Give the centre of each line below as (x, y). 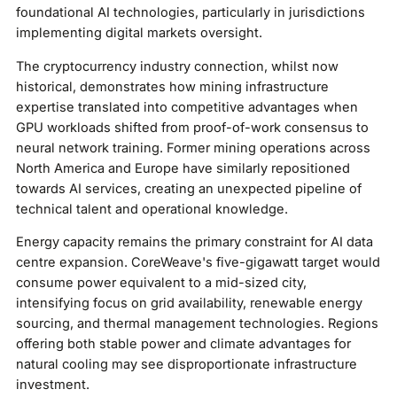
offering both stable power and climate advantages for (183, 344)
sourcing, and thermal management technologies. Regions (197, 324)
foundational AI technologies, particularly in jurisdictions (190, 12)
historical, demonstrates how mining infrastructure (172, 86)
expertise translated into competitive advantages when (187, 107)
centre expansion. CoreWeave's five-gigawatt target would (198, 263)
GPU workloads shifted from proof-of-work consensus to (192, 127)
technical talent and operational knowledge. (152, 209)
